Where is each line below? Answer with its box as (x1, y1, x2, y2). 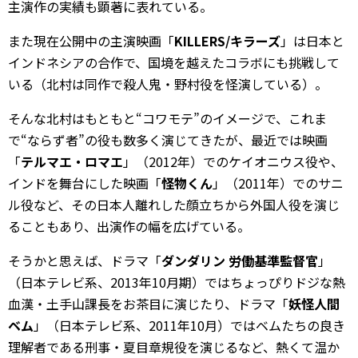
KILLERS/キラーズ (174, 30, 280, 50)
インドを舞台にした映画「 (8, 173, 161, 193)
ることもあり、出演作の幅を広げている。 (8, 216, 250, 236)
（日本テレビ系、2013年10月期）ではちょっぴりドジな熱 (8, 272, 345, 292)
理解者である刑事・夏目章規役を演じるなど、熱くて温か (8, 336, 340, 356)
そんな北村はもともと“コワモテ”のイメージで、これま (8, 108, 327, 128)
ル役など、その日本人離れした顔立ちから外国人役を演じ (8, 194, 340, 214)
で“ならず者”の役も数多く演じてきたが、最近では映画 (8, 129, 328, 149)
